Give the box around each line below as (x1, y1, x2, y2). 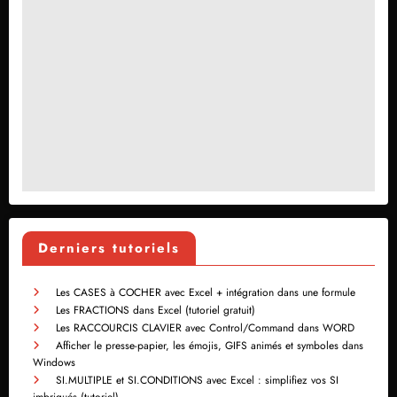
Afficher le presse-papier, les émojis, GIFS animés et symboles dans (56, 338, 363, 354)
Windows (33, 354, 75, 371)
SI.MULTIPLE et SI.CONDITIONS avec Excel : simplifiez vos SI (56, 372, 339, 389)
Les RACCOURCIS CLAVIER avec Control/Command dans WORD (56, 320, 354, 337)
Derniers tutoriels (38, 238, 180, 259)
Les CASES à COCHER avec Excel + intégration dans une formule (56, 284, 355, 301)
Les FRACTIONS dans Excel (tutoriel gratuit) (56, 302, 255, 319)
